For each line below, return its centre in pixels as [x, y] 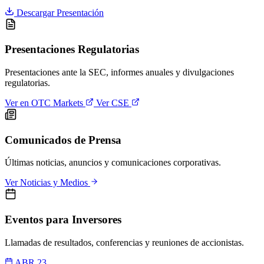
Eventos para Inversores [63, 220]
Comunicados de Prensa [63, 140]
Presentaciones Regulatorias [72, 49]
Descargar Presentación [59, 12]
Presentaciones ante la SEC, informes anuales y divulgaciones [119, 72]
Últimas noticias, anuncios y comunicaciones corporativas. [113, 163]
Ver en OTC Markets [45, 103]
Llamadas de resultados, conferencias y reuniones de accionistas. [124, 242]
